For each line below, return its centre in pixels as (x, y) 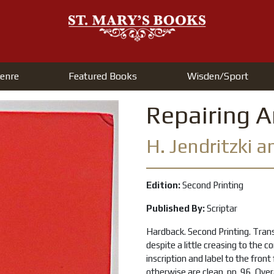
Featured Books (103, 76)
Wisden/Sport (217, 76)
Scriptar (222, 208)
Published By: (176, 208)
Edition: (164, 185)
